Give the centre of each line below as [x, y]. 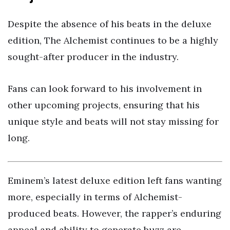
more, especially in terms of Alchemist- [95, 197]
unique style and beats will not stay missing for [113, 121]
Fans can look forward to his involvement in [105, 88]
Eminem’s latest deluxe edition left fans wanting [115, 181]
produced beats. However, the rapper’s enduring [114, 214]
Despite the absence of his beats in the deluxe [110, 24]
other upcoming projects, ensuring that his [104, 105]
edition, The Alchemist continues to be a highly [113, 40]
